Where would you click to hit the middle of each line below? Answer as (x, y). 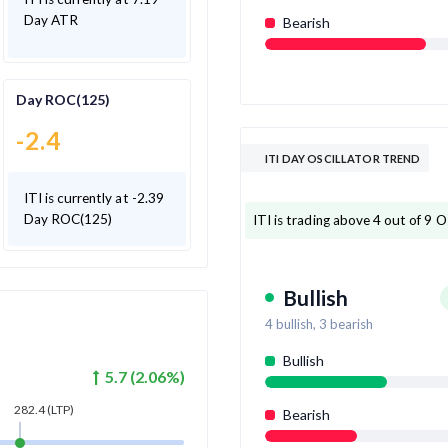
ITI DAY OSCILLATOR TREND (343, 158)
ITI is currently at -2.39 (93, 197)
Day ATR (50, 20)
